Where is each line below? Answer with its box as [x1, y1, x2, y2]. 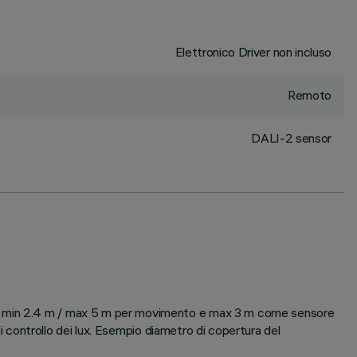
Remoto [287, 87, 331, 103]
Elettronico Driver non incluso [175, 44, 331, 60]
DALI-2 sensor [251, 130, 331, 146]
